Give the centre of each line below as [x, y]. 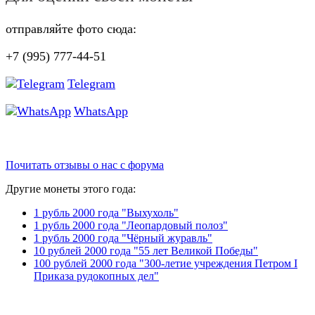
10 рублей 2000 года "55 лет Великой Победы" [146, 250]
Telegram [91, 83]
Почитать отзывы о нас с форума [85, 165]
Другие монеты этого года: [71, 188]
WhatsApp [101, 111]
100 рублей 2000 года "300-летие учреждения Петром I [166, 263]
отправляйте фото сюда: [71, 28]
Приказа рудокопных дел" [96, 276]
